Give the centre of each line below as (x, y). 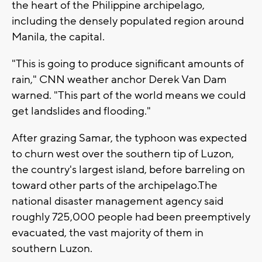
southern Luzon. (52, 249)
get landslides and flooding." (81, 111)
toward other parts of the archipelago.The (115, 186)
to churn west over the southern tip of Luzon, (123, 154)
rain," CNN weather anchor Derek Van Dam (119, 80)
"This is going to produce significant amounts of (128, 64)
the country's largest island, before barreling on (128, 170)
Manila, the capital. (58, 37)
